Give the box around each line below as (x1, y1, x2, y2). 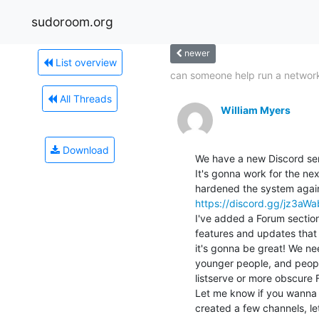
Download (60, 143, 109, 156)
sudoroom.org (31, 14, 113, 29)
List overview (52, 56, 117, 68)
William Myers (221, 103, 291, 116)
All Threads (57, 92, 112, 105)
